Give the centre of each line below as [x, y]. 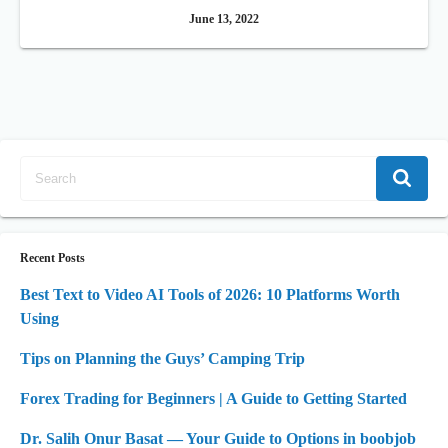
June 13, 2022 [224, 19]
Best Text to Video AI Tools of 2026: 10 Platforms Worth [210, 294]
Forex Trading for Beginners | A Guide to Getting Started [213, 398]
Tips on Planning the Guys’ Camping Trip [162, 358]
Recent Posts [52, 258]
